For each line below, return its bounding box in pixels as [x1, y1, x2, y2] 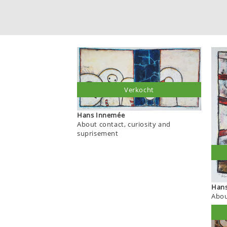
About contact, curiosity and [77, 119, 171, 129]
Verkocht [124, 85, 154, 94]
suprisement [77, 128, 119, 138]
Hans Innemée [96, 110, 125, 120]
